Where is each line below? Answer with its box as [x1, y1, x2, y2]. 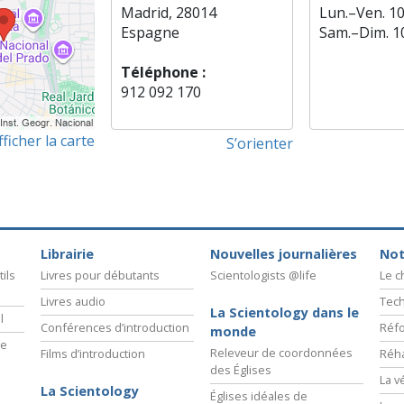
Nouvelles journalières [210, 244, 357, 262]
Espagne [121, 23, 180, 43]
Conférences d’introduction [41, 318, 189, 335]
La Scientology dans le [210, 303, 359, 321]
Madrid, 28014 [121, 3, 217, 23]
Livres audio [41, 292, 106, 309]
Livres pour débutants [41, 266, 160, 283]
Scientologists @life [210, 266, 317, 283]
